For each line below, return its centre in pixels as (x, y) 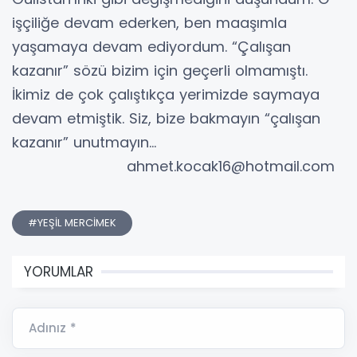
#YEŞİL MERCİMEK (72, 222)
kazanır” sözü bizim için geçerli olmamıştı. (160, 70)
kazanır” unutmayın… (177, 142)
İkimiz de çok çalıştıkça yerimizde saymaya (166, 94)
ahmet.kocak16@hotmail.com (173, 166)
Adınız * (53, 328)
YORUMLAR (59, 271)
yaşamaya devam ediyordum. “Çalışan (151, 46)
